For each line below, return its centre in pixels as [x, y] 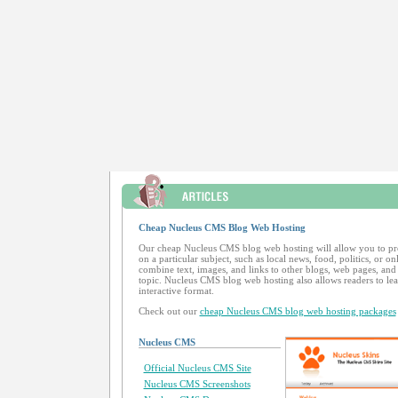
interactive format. [176, 291]
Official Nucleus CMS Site [197, 368]
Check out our [169, 311]
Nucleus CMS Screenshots [197, 384]
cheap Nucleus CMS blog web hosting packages [298, 311]
